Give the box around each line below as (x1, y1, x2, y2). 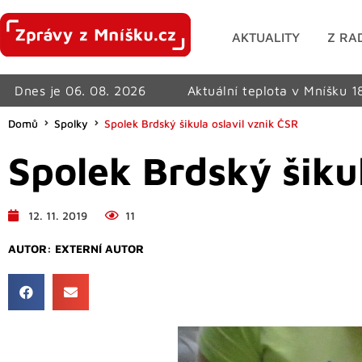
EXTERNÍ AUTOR (55, 241, 144, 255)
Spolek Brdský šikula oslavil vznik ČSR (104, 116, 298, 130)
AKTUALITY (232, 29, 301, 44)
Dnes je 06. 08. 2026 (15, 82, 146, 98)
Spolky (54, 116, 88, 130)
